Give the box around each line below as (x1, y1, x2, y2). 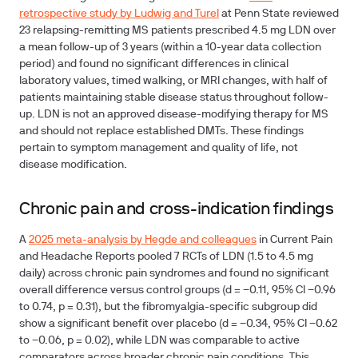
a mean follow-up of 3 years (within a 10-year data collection (19, 42, 321, 53)
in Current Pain (257, 235, 332, 245)
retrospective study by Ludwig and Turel (19, 9, 219, 19)
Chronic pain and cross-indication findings (19, 202, 334, 217)
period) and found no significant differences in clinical (19, 59, 288, 70)
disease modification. (19, 160, 127, 170)
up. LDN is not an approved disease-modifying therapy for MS (19, 109, 328, 120)
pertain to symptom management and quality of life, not (19, 143, 298, 153)
